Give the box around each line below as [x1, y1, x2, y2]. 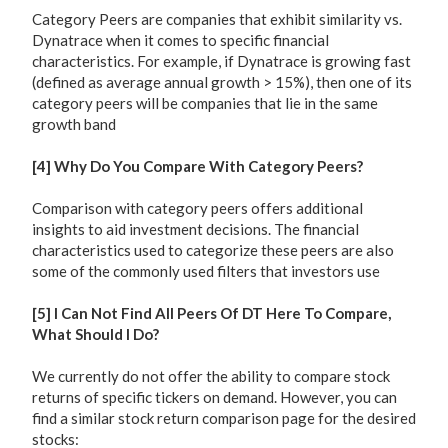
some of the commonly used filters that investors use [32, 262, 380, 280]
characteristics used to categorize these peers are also [32, 241, 394, 259]
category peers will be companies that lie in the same [32, 94, 378, 112]
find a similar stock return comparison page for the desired [32, 409, 416, 427]
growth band [32, 115, 116, 133]
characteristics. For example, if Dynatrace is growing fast [32, 52, 411, 70]
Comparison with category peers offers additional [32, 199, 363, 217]
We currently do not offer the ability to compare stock [32, 367, 390, 385]
